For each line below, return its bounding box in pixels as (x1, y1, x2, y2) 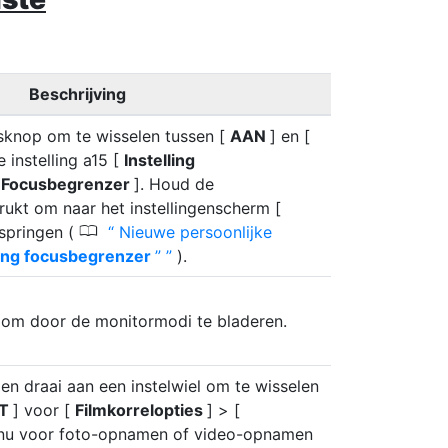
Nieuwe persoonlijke (114, 222, 272, 242)
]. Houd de (134, 174, 214, 194)
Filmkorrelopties (75, 400, 207, 420)
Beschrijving (29, 84, 126, 104)
